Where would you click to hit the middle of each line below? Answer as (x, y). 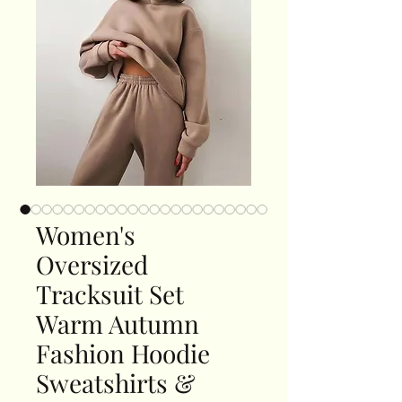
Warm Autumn (118, 324)
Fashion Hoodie (123, 354)
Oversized (92, 265)
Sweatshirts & (115, 383)
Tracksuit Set (110, 294)
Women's (86, 235)
